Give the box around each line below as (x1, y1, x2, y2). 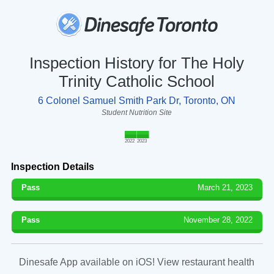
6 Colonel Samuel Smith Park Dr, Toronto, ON (38, 95, 236, 106)
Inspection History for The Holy (29, 54, 245, 72)
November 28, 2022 (183, 215, 253, 224)
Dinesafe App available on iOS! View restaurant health (19, 256, 255, 267)
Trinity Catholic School (59, 72, 215, 90)
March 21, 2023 (198, 182, 253, 192)
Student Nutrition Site (102, 108, 172, 117)
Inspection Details (10, 161, 94, 172)
